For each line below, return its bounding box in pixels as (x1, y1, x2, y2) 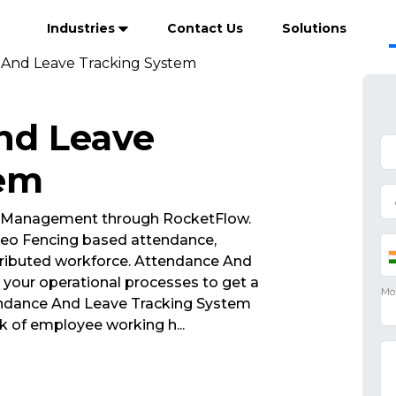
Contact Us (167, 20, 243, 36)
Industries (47, 20, 118, 36)
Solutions (282, 20, 346, 36)
